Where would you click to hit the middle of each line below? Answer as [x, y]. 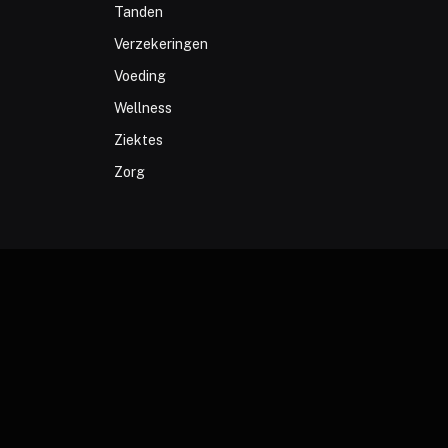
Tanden [138, 12]
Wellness [142, 108]
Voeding [139, 76]
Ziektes [138, 140]
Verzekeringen [160, 44]
